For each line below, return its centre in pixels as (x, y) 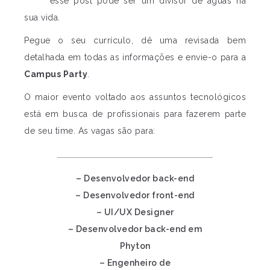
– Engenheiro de (135, 263)
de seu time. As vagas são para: (90, 131)
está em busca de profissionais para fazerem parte (135, 114)
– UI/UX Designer (135, 212)
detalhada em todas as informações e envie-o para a (135, 57)
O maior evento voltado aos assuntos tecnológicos (135, 97)
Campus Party (56, 74)
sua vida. (42, 17)
